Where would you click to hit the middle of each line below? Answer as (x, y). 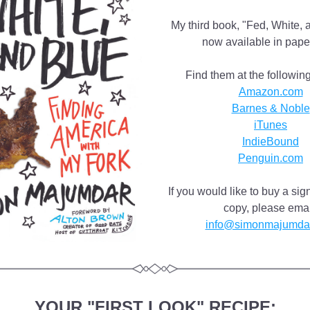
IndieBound (271, 142)
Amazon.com (271, 92)
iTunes (271, 125)
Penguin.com (271, 158)
